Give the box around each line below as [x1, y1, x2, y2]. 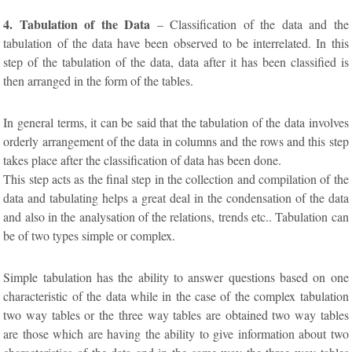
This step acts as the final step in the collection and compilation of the [3, 170, 349, 187]
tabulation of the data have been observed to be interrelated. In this [3, 34, 349, 51]
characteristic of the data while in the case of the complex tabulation [3, 287, 349, 304]
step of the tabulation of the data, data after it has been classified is [3, 53, 349, 70]
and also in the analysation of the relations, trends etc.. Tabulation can [3, 207, 349, 225]
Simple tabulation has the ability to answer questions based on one [3, 268, 349, 285]
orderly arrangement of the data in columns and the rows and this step [3, 132, 349, 149]
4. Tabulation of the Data [3, 14, 157, 33]
